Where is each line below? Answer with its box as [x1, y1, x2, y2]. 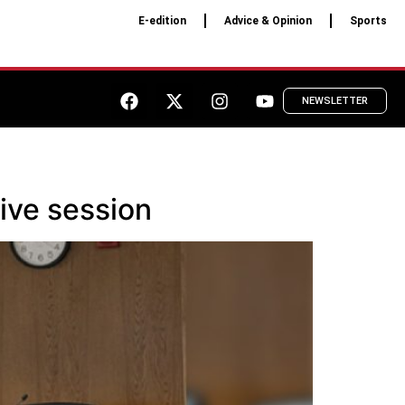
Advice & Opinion [223, 14, 312, 27]
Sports [349, 14, 387, 27]
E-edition [137, 14, 186, 27]
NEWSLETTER [302, 95, 368, 108]
